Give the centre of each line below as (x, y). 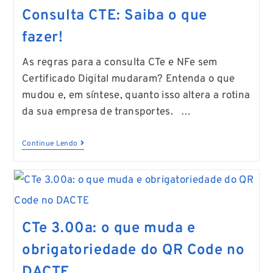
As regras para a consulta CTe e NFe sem (119, 62)
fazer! (42, 37)
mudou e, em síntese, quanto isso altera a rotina (136, 95)
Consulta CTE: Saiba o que (114, 16)
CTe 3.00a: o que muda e (108, 228)
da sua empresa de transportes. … (106, 112)
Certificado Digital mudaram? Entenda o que (128, 79)
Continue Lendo (50, 144)
